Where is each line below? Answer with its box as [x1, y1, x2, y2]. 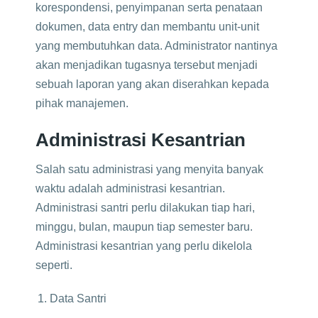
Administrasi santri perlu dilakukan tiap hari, [35, 202, 255, 214]
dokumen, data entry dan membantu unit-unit [35, 21, 259, 33]
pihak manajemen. [35, 97, 128, 109]
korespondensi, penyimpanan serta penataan [35, 1, 263, 13]
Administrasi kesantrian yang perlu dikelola [35, 240, 252, 252]
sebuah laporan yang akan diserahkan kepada [35, 78, 269, 90]
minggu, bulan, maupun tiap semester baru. [35, 221, 253, 233]
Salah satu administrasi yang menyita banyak [35, 163, 263, 175]
